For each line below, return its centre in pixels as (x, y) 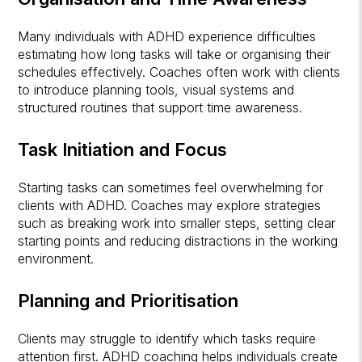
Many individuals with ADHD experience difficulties (167, 36)
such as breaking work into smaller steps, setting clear (177, 223)
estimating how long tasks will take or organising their (175, 54)
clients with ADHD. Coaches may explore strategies (170, 205)
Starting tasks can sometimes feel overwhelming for (171, 187)
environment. (56, 258)
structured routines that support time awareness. (160, 107)
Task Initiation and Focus (123, 149)
